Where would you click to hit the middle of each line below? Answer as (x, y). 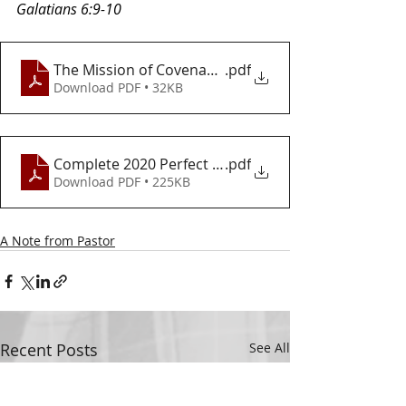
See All (270, 348)
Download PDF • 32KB (118, 87)
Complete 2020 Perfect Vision (154, 164)
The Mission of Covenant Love (155, 70)
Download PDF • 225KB (122, 182)
